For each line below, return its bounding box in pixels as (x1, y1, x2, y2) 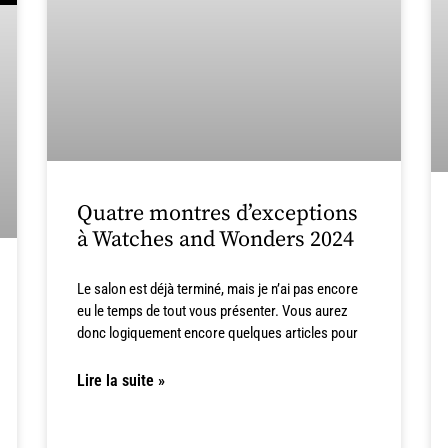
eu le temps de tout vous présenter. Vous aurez (77, 302, 349, 321)
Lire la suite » (77, 371, 166, 391)
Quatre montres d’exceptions (77, 200, 359, 228)
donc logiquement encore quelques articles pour (77, 324, 359, 343)
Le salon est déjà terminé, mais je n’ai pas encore (77, 280, 359, 299)
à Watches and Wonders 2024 (77, 226, 355, 254)
